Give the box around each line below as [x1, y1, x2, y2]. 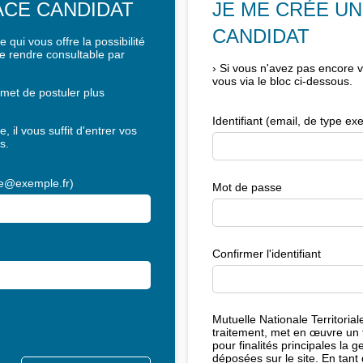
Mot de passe [212, 180, 282, 194]
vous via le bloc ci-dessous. [212, 74, 352, 88]
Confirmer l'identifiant [212, 246, 321, 260]
